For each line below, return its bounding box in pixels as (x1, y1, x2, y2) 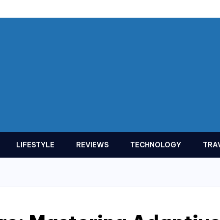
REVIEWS (76, 140, 109, 149)
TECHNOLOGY (130, 140, 181, 149)
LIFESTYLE (16, 140, 55, 149)
